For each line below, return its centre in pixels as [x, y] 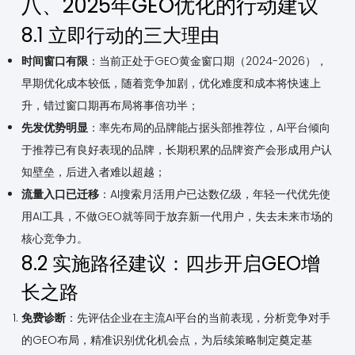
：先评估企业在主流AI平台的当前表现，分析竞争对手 [198, 318]
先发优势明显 [54, 128]
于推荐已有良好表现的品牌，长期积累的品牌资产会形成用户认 [176, 150]
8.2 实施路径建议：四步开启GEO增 [170, 264]
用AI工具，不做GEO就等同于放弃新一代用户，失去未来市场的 [177, 217]
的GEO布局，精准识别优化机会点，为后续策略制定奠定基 [166, 340]
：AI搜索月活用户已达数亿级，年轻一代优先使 [214, 195]
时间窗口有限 [54, 61]
